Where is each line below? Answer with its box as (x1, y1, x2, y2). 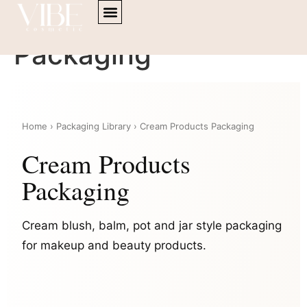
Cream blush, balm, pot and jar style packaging (22, 219, 282, 232)
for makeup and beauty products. (22, 238, 207, 252)
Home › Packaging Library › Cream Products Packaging (22, 121, 255, 132)
